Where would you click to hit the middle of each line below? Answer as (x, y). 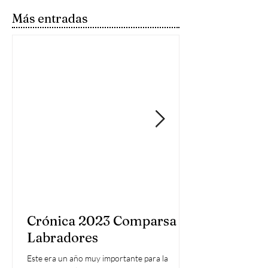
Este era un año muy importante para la (98, 258)
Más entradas (50, 19)
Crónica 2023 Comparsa (102, 221)
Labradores (63, 238)
